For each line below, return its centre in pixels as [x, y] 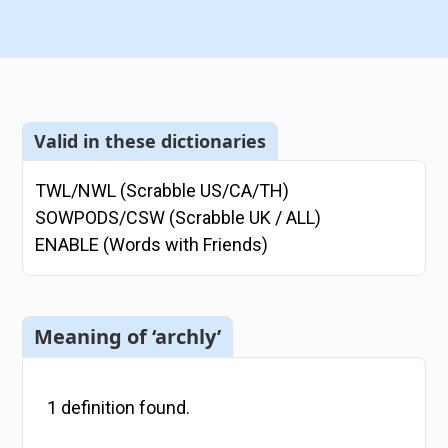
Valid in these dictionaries [150, 140]
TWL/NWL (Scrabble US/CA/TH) [162, 191]
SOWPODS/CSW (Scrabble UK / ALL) [178, 218]
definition [98, 408]
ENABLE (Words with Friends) [152, 245]
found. [163, 408]
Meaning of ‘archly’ [128, 336]
